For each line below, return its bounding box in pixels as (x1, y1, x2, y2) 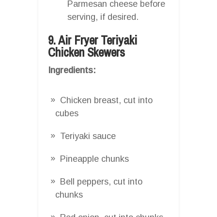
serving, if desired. (67, 12, 139, 22)
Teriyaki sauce (60, 131, 116, 141)
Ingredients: (48, 65, 96, 75)
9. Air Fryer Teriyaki (48, 31, 137, 48)
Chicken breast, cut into (60, 95, 153, 105)
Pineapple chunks (60, 154, 129, 164)
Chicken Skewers (48, 44, 125, 61)
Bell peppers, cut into (60, 176, 142, 186)
